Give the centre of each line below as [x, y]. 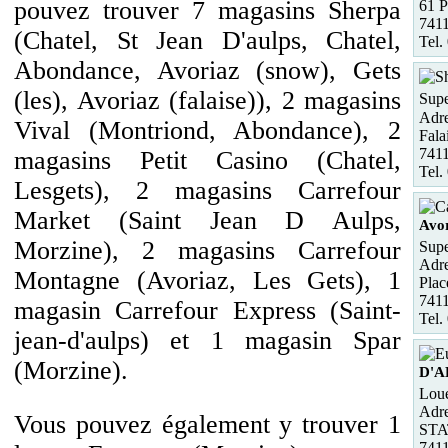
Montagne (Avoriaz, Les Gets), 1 [207, 280]
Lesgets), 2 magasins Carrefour [207, 190]
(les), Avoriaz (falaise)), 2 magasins [207, 100]
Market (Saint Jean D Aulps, [207, 220]
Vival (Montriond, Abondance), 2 [207, 130]
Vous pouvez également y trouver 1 [207, 424]
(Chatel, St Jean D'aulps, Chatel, [207, 40]
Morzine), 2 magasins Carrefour [207, 250]
